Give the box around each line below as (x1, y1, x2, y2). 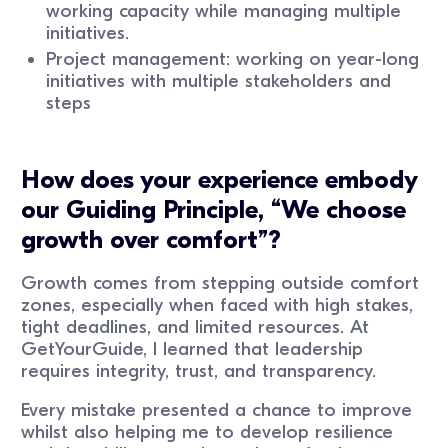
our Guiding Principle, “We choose (21, 195, 407, 226)
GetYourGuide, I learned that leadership (21, 337, 364, 360)
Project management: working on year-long (46, 48, 420, 71)
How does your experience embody (21, 165, 418, 196)
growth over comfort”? (21, 225, 282, 256)
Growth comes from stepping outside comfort (21, 271, 420, 294)
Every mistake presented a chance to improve (21, 398, 413, 421)
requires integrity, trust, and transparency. (21, 359, 377, 382)
